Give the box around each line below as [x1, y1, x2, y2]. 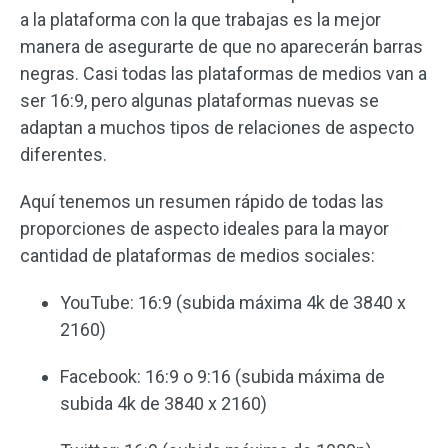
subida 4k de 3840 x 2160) [60, 392, 267, 414]
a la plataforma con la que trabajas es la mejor [20, 8, 381, 30]
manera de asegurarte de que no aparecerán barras [20, 35, 423, 57]
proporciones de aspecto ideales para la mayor [20, 217, 389, 239]
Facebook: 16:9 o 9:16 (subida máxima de [60, 365, 385, 387]
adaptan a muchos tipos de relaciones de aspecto [20, 116, 414, 138]
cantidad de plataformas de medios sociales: [20, 244, 375, 266]
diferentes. [20, 143, 107, 165]
